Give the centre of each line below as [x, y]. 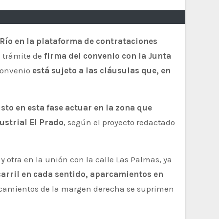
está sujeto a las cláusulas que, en [101, 70]
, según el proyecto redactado [119, 122]
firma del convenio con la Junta [108, 56]
